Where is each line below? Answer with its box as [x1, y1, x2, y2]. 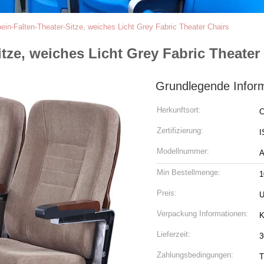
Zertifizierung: [157, 126, 203, 135]
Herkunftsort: [157, 105, 201, 114]
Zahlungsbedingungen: [157, 250, 233, 259]
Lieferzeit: [157, 230, 190, 239]
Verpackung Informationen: [157, 209, 248, 218]
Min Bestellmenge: [157, 168, 220, 177]
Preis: [157, 189, 177, 197]
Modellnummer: [157, 147, 209, 156]
